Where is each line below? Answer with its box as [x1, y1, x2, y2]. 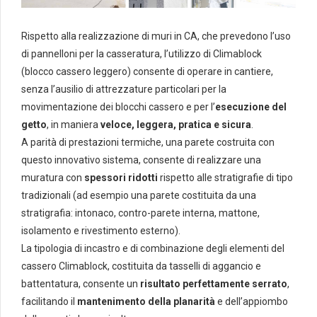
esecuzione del [215, 101, 287, 113]
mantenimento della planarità [77, 296, 215, 308]
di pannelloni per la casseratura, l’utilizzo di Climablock [21, 48, 262, 60]
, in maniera [47, 119, 98, 131]
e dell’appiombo [215, 296, 288, 308]
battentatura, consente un [21, 278, 140, 290]
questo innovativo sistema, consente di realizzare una [21, 154, 261, 166]
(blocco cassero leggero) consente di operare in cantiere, [21, 66, 273, 78]
